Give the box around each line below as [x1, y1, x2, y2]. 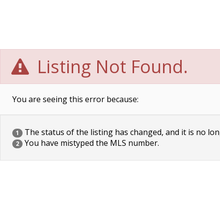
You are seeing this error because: [12, 94, 138, 105]
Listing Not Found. [32, 55, 189, 79]
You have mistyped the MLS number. [23, 137, 159, 148]
